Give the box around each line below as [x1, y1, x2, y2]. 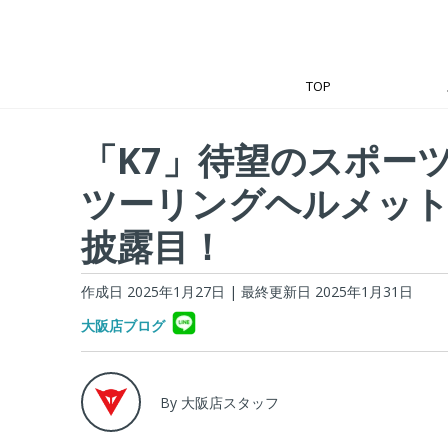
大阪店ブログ [80, 316, 165, 335]
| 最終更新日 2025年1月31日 [228, 282, 413, 301]
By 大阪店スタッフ [159, 392, 279, 412]
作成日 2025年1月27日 [80, 282, 225, 301]
